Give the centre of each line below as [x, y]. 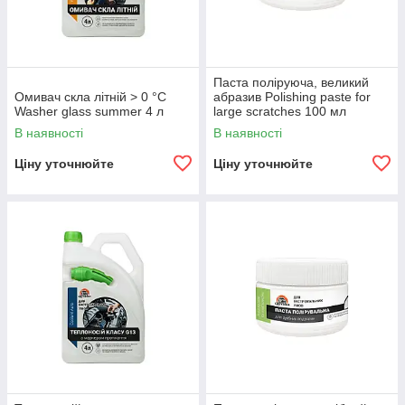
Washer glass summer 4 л [89, 111]
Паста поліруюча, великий [291, 82]
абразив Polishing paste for [292, 97]
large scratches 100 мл [280, 111]
